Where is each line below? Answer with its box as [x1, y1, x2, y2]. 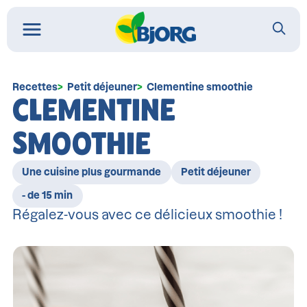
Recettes [12, 82, 58, 93]
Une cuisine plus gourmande [22, 167, 162, 177]
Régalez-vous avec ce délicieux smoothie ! [12, 207, 282, 222]
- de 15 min [22, 190, 73, 201]
